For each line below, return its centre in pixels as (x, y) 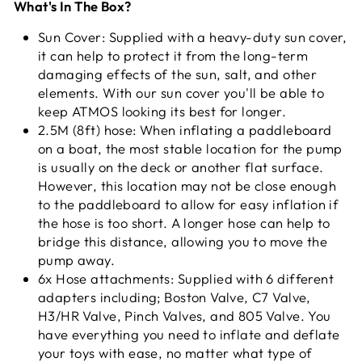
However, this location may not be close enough (187, 185)
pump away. (77, 259)
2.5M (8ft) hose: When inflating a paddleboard (185, 129)
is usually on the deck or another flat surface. (181, 166)
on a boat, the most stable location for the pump (190, 148)
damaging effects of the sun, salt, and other (178, 74)
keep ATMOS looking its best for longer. (162, 111)
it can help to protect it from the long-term (173, 55)
